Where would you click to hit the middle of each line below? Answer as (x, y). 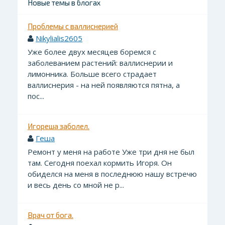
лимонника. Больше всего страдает (92, 74)
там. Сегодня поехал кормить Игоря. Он (100, 163)
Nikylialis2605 (59, 38)
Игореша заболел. (59, 126)
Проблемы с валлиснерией (73, 26)
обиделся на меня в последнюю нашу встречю (112, 174)
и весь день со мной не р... (76, 185)
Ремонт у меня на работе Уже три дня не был (111, 152)
